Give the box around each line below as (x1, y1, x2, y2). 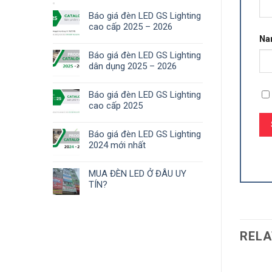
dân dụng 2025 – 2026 (89, 60, 177, 72)
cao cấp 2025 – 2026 (89, 21, 172, 32)
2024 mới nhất (89, 139, 146, 151)
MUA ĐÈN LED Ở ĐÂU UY (89, 168, 186, 179)
